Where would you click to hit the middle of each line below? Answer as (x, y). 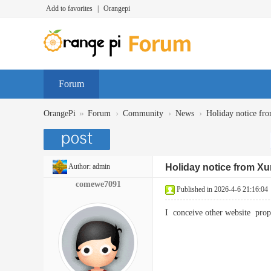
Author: (80, 166)
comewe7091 (98, 184)
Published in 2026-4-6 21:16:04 (222, 189)
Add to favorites (69, 8)
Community (143, 113)
